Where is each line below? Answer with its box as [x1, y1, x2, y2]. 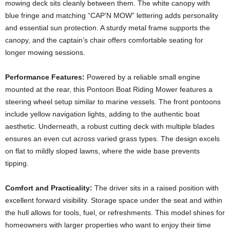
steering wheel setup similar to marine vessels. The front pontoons [5, 97, 221, 106]
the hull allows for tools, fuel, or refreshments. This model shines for [5, 208, 225, 217]
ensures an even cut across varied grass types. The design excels [5, 134, 220, 143]
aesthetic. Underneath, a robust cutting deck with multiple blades [5, 122, 215, 130]
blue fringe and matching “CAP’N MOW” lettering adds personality [5, 11, 218, 20]
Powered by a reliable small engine [85, 72, 200, 81]
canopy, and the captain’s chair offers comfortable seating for [5, 35, 203, 44]
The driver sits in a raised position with [92, 183, 219, 192]
